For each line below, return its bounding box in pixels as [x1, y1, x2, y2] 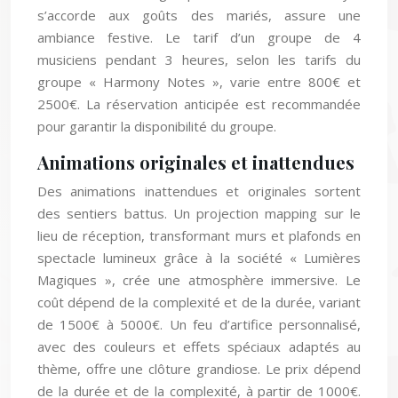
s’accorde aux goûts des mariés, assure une [37, 6, 361, 24]
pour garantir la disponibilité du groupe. [37, 117, 276, 135]
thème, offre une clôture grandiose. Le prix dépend [37, 360, 361, 378]
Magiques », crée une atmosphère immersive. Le [37, 271, 361, 289]
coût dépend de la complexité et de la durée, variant [37, 293, 361, 311]
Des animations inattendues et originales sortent [37, 182, 361, 200]
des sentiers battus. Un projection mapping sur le [37, 204, 361, 222]
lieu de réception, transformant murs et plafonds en [37, 227, 361, 244]
